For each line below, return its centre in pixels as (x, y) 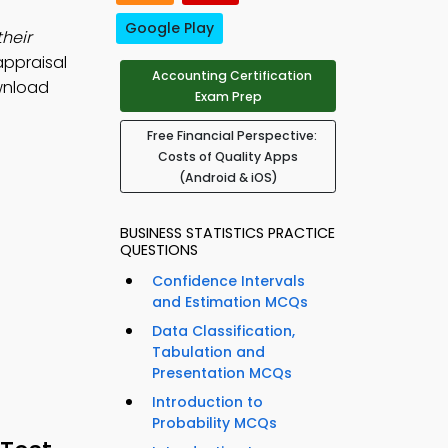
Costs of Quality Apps (228, 157)
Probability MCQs (214, 423)
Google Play (169, 28)
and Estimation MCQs (230, 302)
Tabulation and (208, 352)
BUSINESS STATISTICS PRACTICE (227, 233)
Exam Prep (228, 97)
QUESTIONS (159, 250)
